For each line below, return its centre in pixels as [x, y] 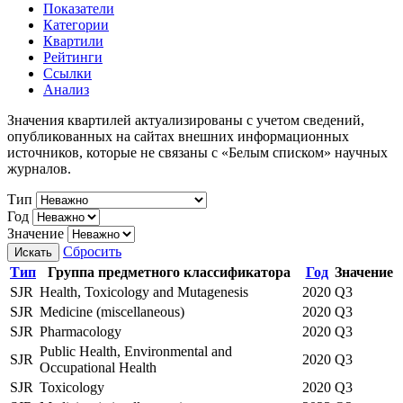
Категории [76, 24]
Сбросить [92, 251]
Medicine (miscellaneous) [112, 311]
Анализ [66, 89]
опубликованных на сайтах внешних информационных [178, 136]
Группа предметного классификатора [169, 272]
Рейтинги [73, 57]
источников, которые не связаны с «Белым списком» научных [197, 152]
